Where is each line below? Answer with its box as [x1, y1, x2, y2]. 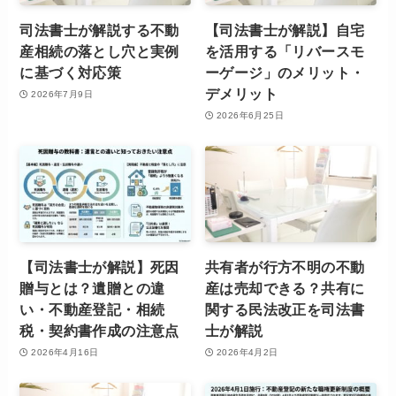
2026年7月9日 [31, 88, 93, 99]
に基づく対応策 [19, 65, 122, 81]
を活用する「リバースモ [205, 43, 365, 60]
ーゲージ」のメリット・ [205, 65, 365, 81]
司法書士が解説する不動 [19, 22, 179, 39]
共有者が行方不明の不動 [205, 259, 365, 276]
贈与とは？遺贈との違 [19, 280, 165, 297]
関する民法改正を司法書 [205, 301, 365, 318]
